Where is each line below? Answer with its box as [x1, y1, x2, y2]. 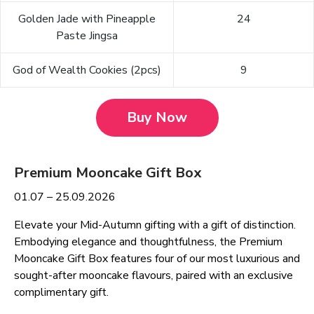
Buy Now [127, 108, 187, 128]
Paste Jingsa [56, 28, 118, 44]
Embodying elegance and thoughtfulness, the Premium [14, 234, 282, 250]
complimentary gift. [14, 285, 109, 301]
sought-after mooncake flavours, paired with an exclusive [14, 268, 293, 284]
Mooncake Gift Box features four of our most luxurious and [14, 251, 300, 267]
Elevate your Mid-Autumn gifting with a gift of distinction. [14, 217, 296, 233]
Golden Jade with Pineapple [18, 11, 156, 27]
